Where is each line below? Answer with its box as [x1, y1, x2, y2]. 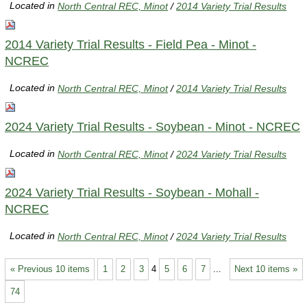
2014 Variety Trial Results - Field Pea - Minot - [5, 37, 256, 51]
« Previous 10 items [10, 263, 90, 274]
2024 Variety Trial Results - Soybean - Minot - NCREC [5, 119, 300, 134]
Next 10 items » [234, 263, 298, 274]
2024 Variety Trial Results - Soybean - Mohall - [5, 185, 259, 199]
